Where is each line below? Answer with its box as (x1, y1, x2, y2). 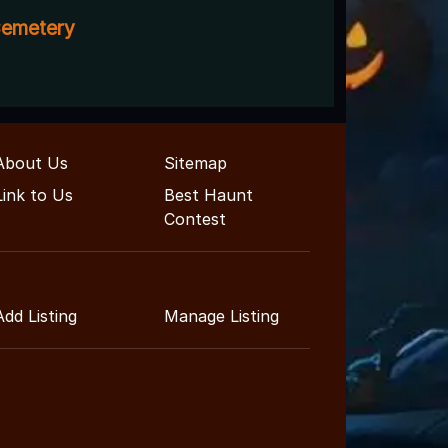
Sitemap (164, 152, 227, 173)
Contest (164, 208, 226, 229)
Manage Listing (164, 305, 279, 326)
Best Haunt (164, 184, 253, 205)
